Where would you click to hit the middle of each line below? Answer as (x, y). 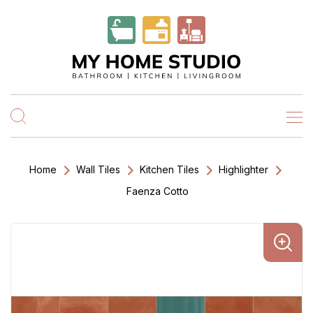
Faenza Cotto (157, 191)
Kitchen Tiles (169, 169)
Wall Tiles (98, 169)
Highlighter (243, 169)
